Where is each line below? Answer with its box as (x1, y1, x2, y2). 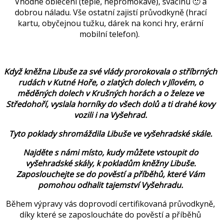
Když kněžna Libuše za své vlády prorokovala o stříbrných (4, 66, 217, 77)
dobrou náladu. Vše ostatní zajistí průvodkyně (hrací (14, 7, 207, 18)
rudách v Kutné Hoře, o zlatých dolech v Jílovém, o (18, 77, 203, 88)
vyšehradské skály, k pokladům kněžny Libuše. (25, 158, 196, 169)
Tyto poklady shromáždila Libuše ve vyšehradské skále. (9, 128, 212, 140)
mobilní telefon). (79, 29, 142, 40)
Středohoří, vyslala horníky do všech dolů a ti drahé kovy (6, 99, 215, 110)
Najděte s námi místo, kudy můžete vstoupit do (23, 147, 198, 158)
